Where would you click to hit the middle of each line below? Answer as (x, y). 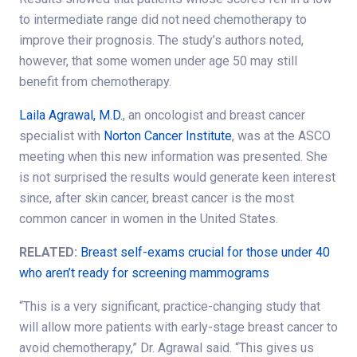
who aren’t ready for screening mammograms (144, 273)
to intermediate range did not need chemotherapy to (163, 19)
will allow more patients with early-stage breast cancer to (178, 327)
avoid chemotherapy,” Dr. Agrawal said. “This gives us (167, 347)
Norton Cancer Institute (168, 135)
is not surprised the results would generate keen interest (177, 177)
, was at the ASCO (281, 135)
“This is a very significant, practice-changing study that (170, 306)
